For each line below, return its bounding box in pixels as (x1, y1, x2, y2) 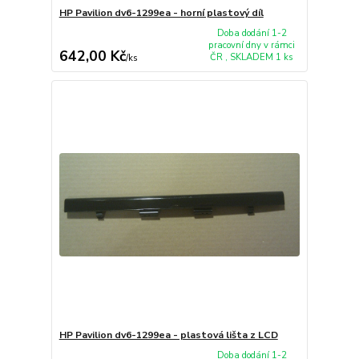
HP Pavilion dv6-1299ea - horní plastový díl (58, 6, 264, 19)
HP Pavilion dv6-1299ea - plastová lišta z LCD (58, 328, 278, 341)
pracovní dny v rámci (208, 38, 296, 51)
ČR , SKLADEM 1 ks (210, 50, 294, 63)
